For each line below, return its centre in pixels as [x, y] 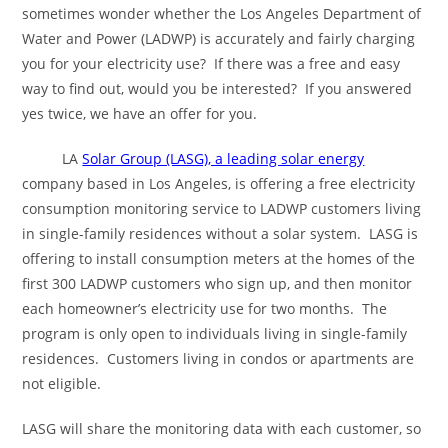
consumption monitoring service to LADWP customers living [222, 208]
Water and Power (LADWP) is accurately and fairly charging [219, 38]
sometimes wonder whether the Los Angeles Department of [222, 13]
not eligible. [64, 383]
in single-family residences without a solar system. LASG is [220, 233]
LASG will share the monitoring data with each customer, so [222, 428]
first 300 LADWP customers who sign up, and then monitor [217, 283]
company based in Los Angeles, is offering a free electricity [219, 183]
